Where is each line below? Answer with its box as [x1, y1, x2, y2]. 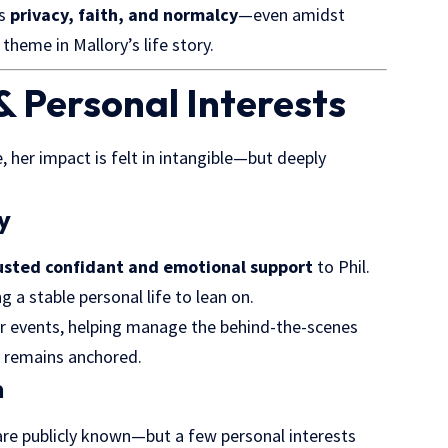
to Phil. [313, 254, 371, 278]
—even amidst [238, 2, 346, 26]
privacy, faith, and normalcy [10, 2, 239, 26]
